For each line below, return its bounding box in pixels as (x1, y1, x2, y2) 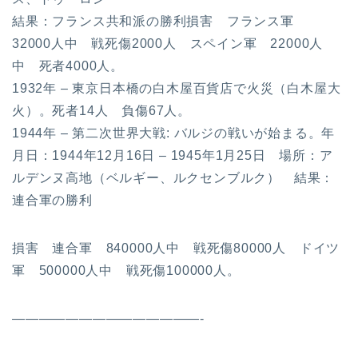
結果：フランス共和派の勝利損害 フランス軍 (12, 14, 308, 28)
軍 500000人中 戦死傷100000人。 (12, 263, 241, 277)
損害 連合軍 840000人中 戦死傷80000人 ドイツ (12, 241, 340, 255)
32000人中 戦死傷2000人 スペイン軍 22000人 (12, 36, 324, 50)
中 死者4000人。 (12, 58, 124, 73)
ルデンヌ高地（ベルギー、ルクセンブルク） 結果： (12, 170, 335, 185)
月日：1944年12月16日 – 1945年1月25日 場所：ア (12, 148, 333, 162)
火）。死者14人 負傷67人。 (12, 103, 191, 117)
